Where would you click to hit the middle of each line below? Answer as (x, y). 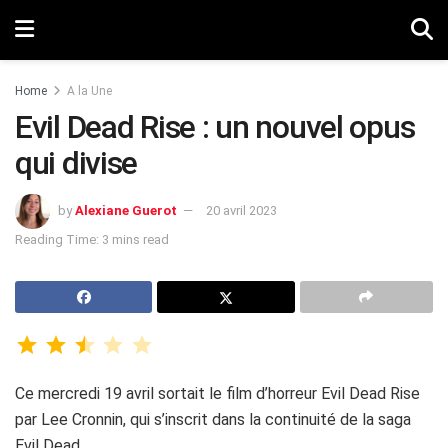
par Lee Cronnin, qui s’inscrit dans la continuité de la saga (213, 419)
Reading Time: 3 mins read (92, 239)
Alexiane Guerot (126, 210)
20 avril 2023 (241, 210)
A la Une (89, 91)
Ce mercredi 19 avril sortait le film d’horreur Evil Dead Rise (217, 393)
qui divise (76, 163)
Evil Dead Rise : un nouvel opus (215, 127)
